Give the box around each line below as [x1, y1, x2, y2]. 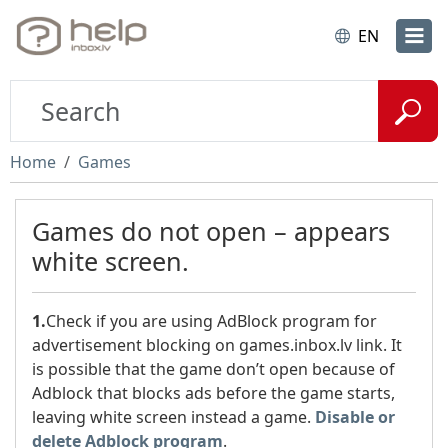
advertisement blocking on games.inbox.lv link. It [32, 334, 402, 356]
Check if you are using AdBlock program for [46, 310, 377, 332]
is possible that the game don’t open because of [32, 358, 395, 380]
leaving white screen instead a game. [32, 406, 311, 428]
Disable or [315, 406, 395, 428]
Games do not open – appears [32, 214, 390, 248]
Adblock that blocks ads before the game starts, [32, 382, 395, 404]
